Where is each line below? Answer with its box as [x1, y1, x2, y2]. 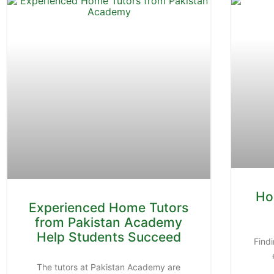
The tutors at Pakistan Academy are [37, 262, 181, 273]
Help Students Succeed [36, 229, 181, 245]
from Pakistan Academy [35, 215, 183, 231]
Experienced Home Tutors [29, 200, 189, 216]
